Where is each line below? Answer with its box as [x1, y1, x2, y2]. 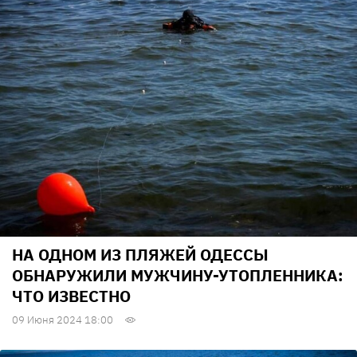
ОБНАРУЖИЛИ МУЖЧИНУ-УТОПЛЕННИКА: [12, 265, 343, 287]
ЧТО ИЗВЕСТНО [12, 285, 131, 308]
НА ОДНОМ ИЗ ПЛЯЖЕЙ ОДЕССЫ [12, 244, 269, 266]
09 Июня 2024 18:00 [12, 313, 113, 328]
